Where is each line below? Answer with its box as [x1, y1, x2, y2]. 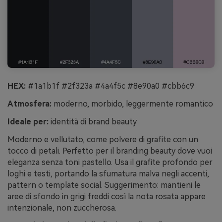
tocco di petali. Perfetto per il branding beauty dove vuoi [7, 146, 212, 156]
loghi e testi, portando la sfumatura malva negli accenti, [7, 168, 209, 178]
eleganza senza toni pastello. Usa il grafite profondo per [7, 157, 213, 167]
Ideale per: [7, 116, 49, 126]
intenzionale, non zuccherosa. [7, 203, 116, 213]
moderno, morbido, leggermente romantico [52, 99, 213, 109]
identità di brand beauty [49, 116, 137, 126]
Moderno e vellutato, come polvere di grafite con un [7, 134, 198, 144]
